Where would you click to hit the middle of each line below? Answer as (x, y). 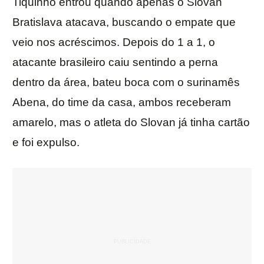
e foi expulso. (46, 143)
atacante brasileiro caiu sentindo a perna (115, 62)
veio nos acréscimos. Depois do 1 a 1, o (114, 42)
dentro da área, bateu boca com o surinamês (126, 82)
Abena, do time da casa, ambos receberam (122, 103)
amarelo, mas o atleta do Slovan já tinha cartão (131, 123)
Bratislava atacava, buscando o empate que (124, 22)
